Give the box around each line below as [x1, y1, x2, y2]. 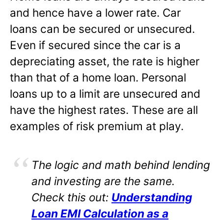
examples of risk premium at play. [10, 119, 184, 133]
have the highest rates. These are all [10, 103, 198, 116]
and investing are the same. [31, 174, 175, 188]
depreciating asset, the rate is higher [10, 54, 199, 68]
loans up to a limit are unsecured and [10, 86, 200, 100]
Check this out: [31, 190, 111, 204]
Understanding [111, 190, 192, 204]
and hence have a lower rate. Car [10, 5, 181, 19]
